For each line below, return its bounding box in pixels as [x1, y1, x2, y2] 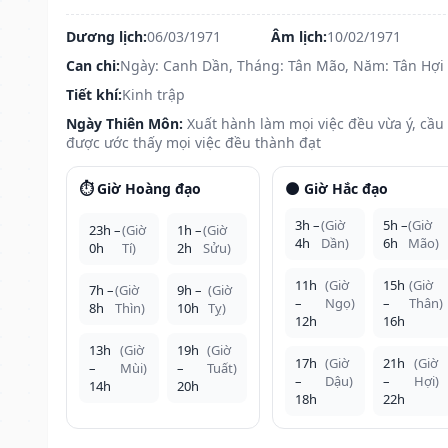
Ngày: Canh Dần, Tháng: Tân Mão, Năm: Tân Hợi [120, 55, 444, 75]
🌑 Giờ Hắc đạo [284, 178, 388, 198]
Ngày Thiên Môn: [66, 113, 183, 133]
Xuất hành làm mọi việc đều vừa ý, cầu [187, 113, 444, 133]
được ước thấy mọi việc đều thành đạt [66, 132, 321, 152]
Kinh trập [122, 84, 185, 104]
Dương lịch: [66, 26, 147, 46]
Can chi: [66, 55, 120, 75]
